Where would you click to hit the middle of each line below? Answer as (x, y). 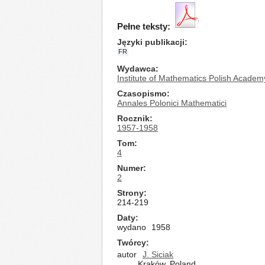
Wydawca (136, 69)
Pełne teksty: (144, 26)
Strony (130, 193)
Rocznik (133, 118)
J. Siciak (158, 254)
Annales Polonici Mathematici (172, 103)
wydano (132, 227)
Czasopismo (142, 93)
